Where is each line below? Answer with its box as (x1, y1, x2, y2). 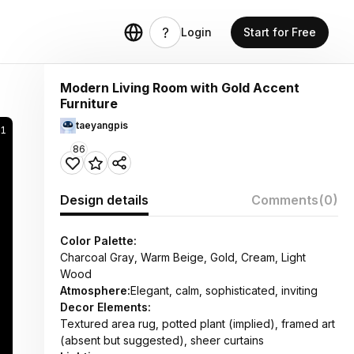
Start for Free (243, 25, 316, 39)
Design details (60, 192, 149, 208)
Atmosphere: (60, 284, 130, 297)
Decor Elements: (60, 300, 151, 314)
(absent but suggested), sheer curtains (60, 333, 264, 347)
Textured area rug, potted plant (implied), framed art (60, 317, 335, 330)
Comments (251, 192, 318, 208)
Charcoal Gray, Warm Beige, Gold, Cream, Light (60, 250, 306, 264)
